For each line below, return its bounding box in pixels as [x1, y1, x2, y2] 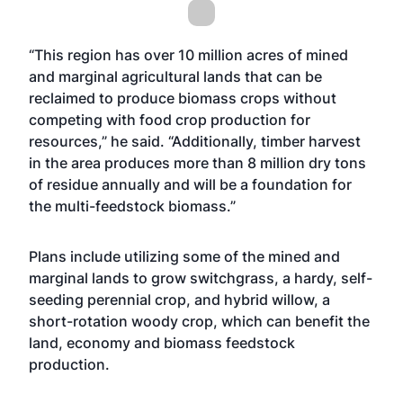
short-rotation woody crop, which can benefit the [29, 312, 370, 330]
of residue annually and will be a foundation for [29, 175, 352, 193]
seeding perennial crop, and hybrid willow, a [29, 291, 330, 309]
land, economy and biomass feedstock [29, 334, 295, 352]
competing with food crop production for [29, 111, 310, 129]
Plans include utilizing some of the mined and [29, 247, 340, 265]
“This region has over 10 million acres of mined [29, 46, 348, 64]
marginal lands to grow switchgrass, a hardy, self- [29, 269, 372, 287]
